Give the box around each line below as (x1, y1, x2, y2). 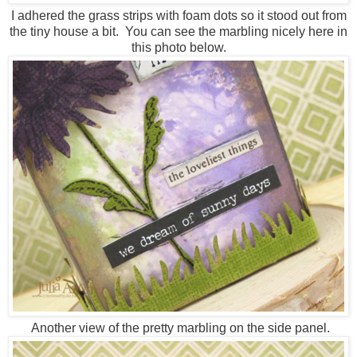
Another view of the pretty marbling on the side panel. (27, 321, 330, 335)
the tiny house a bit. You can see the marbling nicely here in (10, 25, 347, 39)
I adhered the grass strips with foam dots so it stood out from (10, 9, 347, 23)
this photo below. (131, 41, 226, 55)
